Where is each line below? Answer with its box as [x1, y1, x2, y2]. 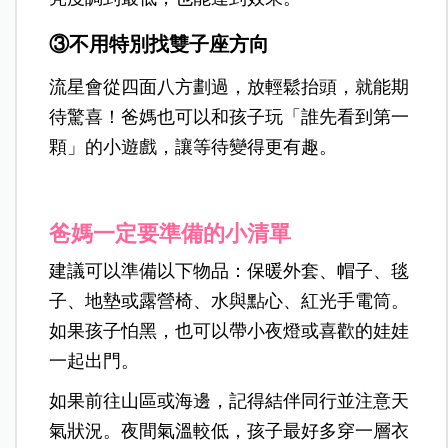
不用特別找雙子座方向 [69, 33, 270, 56]
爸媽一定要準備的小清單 [49, 221, 292, 247]
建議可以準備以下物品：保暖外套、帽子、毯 [49, 261, 410, 282]
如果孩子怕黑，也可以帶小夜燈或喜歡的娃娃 [49, 321, 410, 342]
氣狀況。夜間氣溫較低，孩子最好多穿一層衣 [49, 421, 410, 442]
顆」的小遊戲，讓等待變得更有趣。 [49, 137, 338, 158]
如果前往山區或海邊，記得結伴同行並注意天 [49, 391, 410, 412]
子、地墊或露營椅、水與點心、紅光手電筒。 [49, 291, 410, 312]
